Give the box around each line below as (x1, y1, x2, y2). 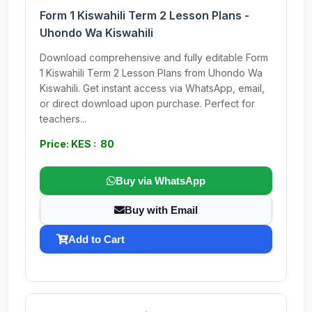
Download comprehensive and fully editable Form (40, 52, 268, 63)
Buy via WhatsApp (116, 175, 205, 187)
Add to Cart (68, 233, 125, 245)
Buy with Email (125, 204, 198, 216)
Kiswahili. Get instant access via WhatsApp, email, (40, 82, 265, 94)
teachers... (40, 113, 86, 125)
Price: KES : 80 (40, 138, 114, 150)
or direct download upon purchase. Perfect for (40, 97, 255, 109)
